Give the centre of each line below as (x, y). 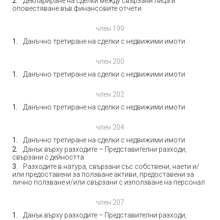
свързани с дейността (48, 157)
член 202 (110, 94)
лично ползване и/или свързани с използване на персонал (109, 182)
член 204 (110, 127)
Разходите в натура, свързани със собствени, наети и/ (111, 166)
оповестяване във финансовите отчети (77, 8)
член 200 (110, 61)
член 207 (110, 202)
